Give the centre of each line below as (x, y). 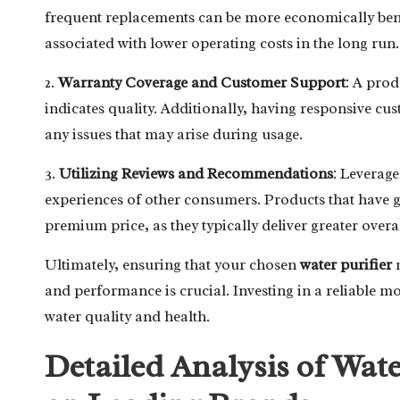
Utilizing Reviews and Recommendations (196, 173)
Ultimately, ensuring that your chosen (172, 264)
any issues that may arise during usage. (174, 134)
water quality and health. (127, 316)
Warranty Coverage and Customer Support (202, 82)
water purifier (346, 264)
